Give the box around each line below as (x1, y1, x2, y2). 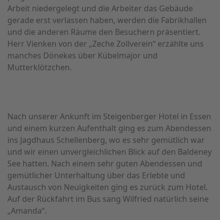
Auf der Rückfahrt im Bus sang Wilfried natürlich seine (7, 193, 209, 204)
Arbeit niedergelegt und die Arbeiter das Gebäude (7, 3, 193, 14)
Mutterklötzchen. (7, 62, 72, 73)
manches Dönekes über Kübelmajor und (7, 50, 158, 61)
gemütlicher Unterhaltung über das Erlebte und (7, 170, 185, 181)
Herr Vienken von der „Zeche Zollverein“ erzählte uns (7, 38, 204, 49)
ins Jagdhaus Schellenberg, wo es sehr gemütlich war (7, 135, 205, 145)
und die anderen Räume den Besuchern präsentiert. (7, 27, 200, 37)
